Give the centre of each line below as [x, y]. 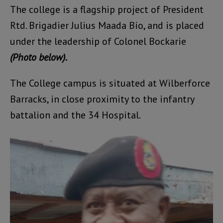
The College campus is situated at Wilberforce [110, 83]
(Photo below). [39, 57]
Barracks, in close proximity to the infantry [102, 99]
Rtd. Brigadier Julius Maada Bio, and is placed [107, 26]
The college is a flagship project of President [107, 10]
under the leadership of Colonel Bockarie [98, 42]
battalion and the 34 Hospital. [75, 115]
